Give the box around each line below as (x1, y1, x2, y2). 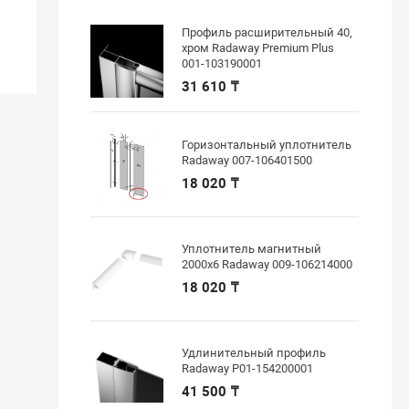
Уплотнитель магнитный (182, 242, 322, 256)
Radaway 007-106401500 (182, 152, 313, 167)
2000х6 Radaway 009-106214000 (182, 257, 353, 271)
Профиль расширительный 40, (182, 26, 353, 40)
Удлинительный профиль (182, 346, 327, 361)
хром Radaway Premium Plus (182, 41, 335, 56)
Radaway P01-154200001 (182, 362, 314, 376)
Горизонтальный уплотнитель (182, 137, 352, 152)
